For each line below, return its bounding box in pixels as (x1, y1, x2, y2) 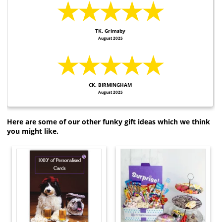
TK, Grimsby (95, 27, 125, 34)
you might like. (7, 126, 58, 136)
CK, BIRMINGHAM (89, 81, 132, 89)
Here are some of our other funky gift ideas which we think (7, 117, 210, 127)
